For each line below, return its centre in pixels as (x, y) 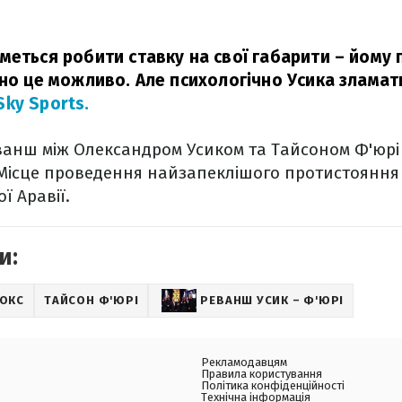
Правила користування (262, 374)
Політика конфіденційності (273, 385)
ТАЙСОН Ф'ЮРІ (92, 300)
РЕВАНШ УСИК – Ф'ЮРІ (272, 300)
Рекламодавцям (244, 362)
